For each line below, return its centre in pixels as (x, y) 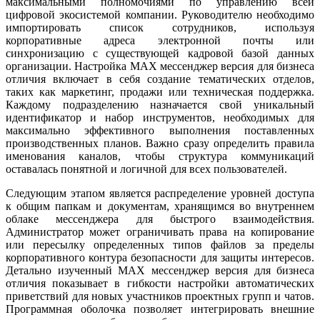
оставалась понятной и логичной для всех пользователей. (146, 169)
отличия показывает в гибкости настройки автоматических (160, 284)
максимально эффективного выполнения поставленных (160, 131)
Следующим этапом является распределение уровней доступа (160, 194)
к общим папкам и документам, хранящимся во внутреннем (160, 206)
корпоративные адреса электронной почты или (160, 41)
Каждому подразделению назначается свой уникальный (160, 105)
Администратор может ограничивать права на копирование (160, 232)
